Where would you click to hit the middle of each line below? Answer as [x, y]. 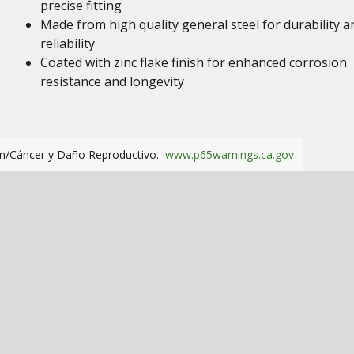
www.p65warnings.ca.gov [230, 154]
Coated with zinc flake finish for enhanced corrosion [193, 62]
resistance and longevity [112, 81]
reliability [67, 43]
